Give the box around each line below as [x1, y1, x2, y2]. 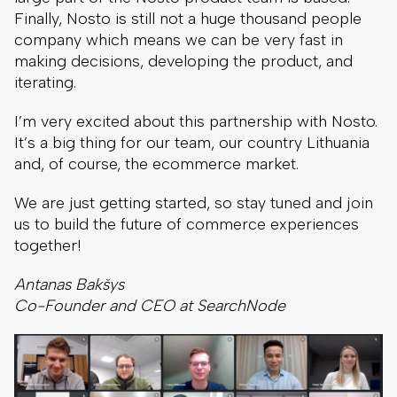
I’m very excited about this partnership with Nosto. [14, 111, 378, 131]
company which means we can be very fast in [14, 29, 343, 50]
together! [14, 235, 81, 255]
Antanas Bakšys [14, 274, 124, 294]
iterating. [14, 72, 76, 92]
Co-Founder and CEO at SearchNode [14, 295, 285, 315]
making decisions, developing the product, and [14, 51, 353, 71]
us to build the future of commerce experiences [14, 214, 359, 234]
